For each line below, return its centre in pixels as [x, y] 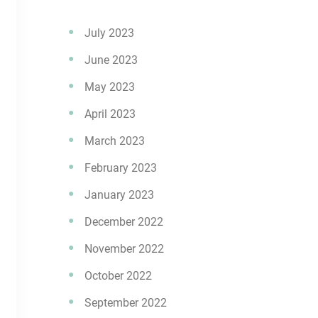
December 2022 [124, 222]
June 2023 [111, 60]
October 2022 [118, 276]
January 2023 [119, 195]
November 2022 [124, 249]
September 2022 [126, 303]
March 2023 [115, 141]
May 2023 [110, 87]
